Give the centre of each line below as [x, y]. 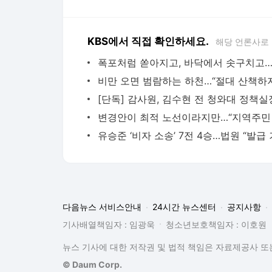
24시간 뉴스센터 [184, 206]
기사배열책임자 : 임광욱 [109, 224]
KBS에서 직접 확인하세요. [148, 41]
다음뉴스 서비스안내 [102, 206]
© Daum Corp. [92, 264]
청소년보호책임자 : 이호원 [216, 224]
